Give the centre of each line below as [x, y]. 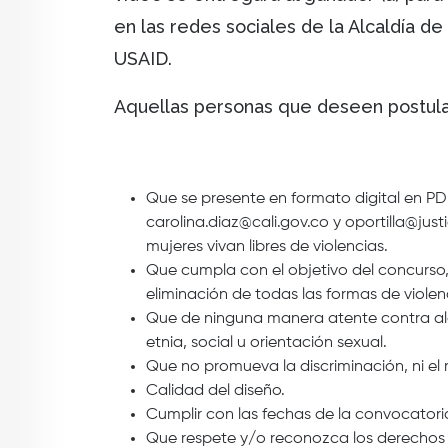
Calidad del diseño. [215, 391]
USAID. [143, 59]
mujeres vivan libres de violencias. [267, 247]
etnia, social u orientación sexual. [266, 343]
